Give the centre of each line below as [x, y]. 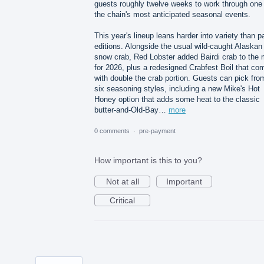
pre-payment [157, 131]
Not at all [122, 181]
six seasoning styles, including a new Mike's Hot [177, 89]
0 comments [112, 131]
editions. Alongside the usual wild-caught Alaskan [178, 47]
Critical [122, 200]
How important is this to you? [148, 160]
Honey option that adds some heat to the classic [177, 100]
